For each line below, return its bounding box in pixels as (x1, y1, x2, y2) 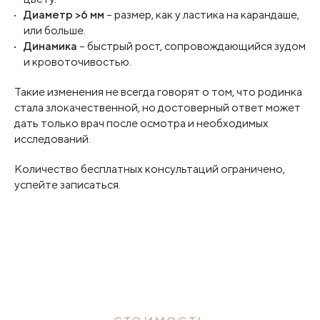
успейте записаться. (14, 178, 121, 191)
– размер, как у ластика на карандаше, (104, 8, 299, 21)
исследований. (14, 132, 91, 146)
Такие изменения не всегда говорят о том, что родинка (14, 85, 302, 99)
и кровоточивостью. (24, 55, 131, 69)
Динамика (24, 39, 77, 53)
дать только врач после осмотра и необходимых (14, 116, 269, 130)
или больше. (24, 24, 86, 37)
